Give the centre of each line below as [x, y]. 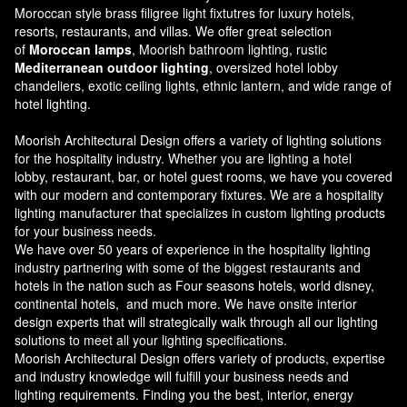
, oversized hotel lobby [273, 68]
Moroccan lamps [80, 50]
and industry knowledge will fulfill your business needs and [182, 377]
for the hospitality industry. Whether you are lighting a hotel [183, 159]
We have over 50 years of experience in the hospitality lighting [193, 249]
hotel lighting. [53, 104]
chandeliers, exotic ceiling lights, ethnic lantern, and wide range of [203, 86]
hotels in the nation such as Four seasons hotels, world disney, [194, 286]
